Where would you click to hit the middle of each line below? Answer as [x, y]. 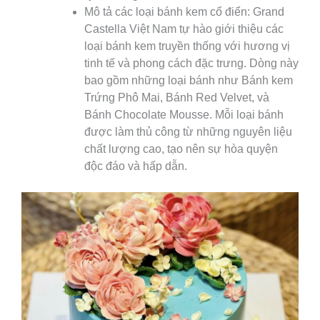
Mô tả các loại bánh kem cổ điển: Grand [184, 12]
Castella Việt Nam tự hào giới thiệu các [184, 29]
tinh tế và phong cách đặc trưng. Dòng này [191, 64]
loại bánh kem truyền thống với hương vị [187, 46]
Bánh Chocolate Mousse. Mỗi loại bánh [184, 115]
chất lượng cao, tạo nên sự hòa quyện [181, 149]
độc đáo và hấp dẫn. [136, 166]
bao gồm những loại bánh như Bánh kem [189, 81]
